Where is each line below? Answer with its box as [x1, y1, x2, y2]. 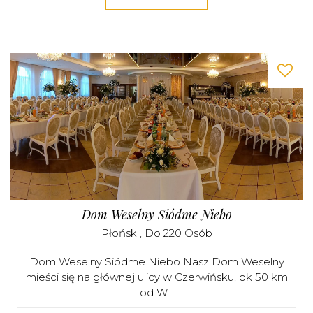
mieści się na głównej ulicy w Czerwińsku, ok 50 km [25, 270, 288, 284]
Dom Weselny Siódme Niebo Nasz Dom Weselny [29, 255, 284, 268]
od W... [140, 286, 173, 299]
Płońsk [101, 226, 140, 240]
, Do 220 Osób [139, 226, 212, 240]
